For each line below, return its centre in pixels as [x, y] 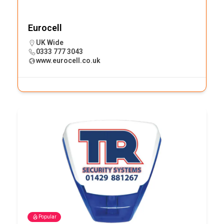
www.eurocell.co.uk [68, 60]
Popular [47, 216]
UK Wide [50, 42]
